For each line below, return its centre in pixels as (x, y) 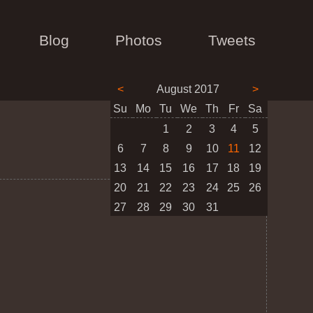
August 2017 (188, 89)
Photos (138, 41)
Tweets (232, 41)
